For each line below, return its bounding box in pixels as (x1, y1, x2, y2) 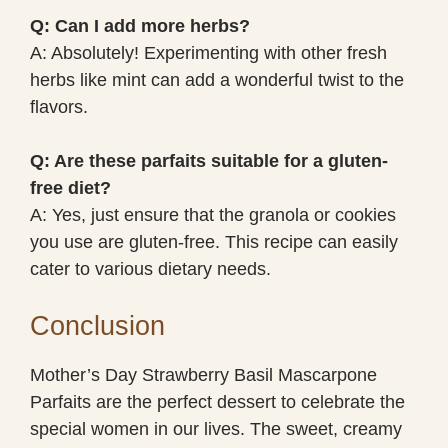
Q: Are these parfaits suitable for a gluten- (30, 150, 388, 171)
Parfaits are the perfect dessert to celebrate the (30, 391, 405, 412)
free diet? (30, 177, 111, 198)
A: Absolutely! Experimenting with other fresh (30, 42, 387, 63)
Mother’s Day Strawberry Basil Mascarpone (30, 364, 377, 385)
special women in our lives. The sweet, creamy (30, 418, 402, 439)
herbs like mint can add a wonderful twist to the (30, 69, 404, 90)
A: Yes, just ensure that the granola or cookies (30, 204, 396, 225)
